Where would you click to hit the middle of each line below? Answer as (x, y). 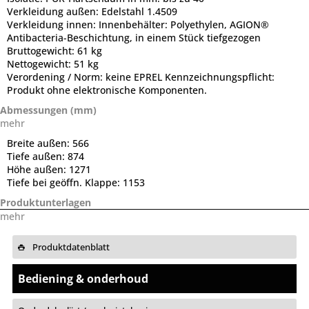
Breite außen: (40, 143)
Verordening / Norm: (56, 77)
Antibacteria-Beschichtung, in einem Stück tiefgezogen (134, 38)
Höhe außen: (38, 169)
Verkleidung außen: (54, 11)
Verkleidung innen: (53, 24)
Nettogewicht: (40, 64)
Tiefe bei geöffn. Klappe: (65, 182)
